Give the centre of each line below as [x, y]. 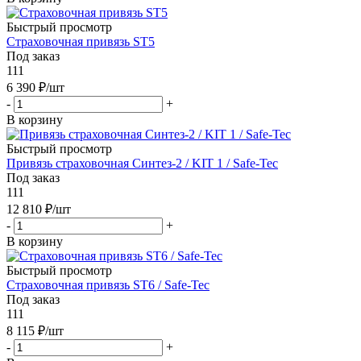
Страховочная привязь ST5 [81, 41]
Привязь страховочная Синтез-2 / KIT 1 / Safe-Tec [142, 163]
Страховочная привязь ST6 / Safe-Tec [108, 284]
